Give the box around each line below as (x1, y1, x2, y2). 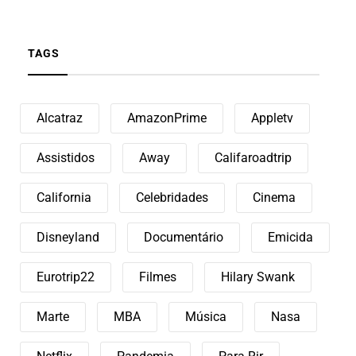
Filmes (139, 269, 176, 284)
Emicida (268, 229, 313, 245)
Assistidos (37, 149, 95, 165)
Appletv (251, 110, 293, 126)
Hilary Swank (221, 269, 295, 284)
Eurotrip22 (37, 269, 95, 284)
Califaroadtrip (215, 149, 292, 165)
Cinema (253, 189, 296, 205)
